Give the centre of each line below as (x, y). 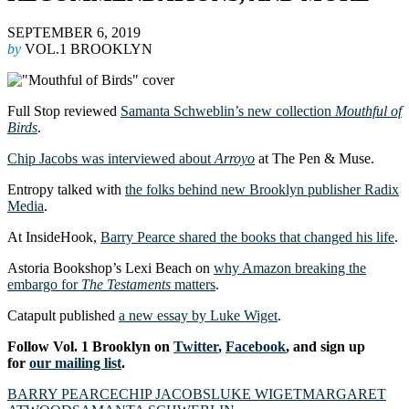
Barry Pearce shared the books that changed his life (247, 236)
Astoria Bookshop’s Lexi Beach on (110, 267)
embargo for (44, 284)
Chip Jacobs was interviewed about (111, 158)
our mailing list (75, 362)
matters (193, 284)
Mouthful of (368, 110)
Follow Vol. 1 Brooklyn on (90, 346)
